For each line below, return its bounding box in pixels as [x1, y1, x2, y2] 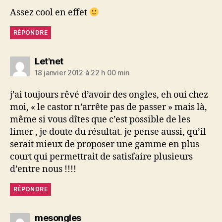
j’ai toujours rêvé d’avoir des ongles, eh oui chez [10, 89, 208, 101]
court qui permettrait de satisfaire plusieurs [10, 151, 193, 163]
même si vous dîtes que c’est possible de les [10, 113, 190, 125]
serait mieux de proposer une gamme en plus [10, 138, 199, 150]
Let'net [35, 55, 63, 66]
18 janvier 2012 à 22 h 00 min [35, 68, 130, 77]
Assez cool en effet [10, 6, 89, 18]
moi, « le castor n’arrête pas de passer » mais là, [10, 101, 207, 113]
